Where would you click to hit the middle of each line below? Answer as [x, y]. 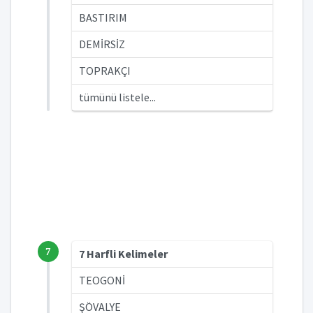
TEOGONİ [102, 280]
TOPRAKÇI [105, 71]
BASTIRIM [103, 17]
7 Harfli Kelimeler [123, 254]
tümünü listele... [117, 97]
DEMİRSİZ [102, 44]
